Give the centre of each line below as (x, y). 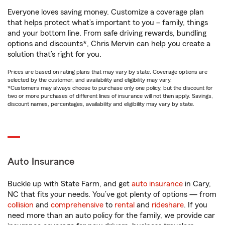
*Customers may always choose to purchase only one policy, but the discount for (110, 88)
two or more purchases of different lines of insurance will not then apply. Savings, (110, 96)
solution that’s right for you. (54, 54)
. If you (196, 205)
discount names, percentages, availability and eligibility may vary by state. (101, 104)
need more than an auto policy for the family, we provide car (111, 216)
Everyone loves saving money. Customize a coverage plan (106, 12)
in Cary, (197, 184)
